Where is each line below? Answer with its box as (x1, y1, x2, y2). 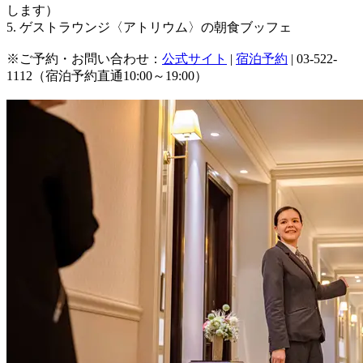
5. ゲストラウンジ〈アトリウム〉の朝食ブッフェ (6, 19, 292, 34)
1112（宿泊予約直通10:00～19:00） (6, 68, 207, 83)
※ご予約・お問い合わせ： (6, 51, 162, 66)
